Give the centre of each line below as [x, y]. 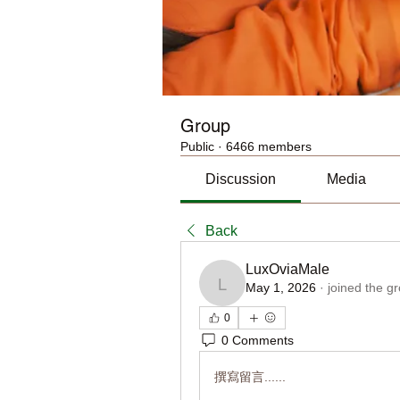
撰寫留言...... [250, 376]
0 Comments [258, 340]
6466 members [269, 146]
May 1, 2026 [281, 287]
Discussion [241, 179]
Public [197, 146]
